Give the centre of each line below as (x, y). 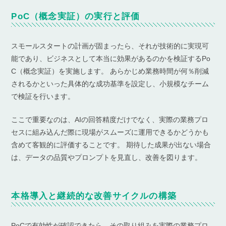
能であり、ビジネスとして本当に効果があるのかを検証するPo (111, 58)
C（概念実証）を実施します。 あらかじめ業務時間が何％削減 (110, 71)
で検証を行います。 (43, 96)
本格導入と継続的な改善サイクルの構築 (94, 196)
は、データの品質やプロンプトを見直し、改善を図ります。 (107, 157)
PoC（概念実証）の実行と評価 (76, 16)
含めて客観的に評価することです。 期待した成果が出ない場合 (111, 145)
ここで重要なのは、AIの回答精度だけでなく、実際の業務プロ (110, 119)
